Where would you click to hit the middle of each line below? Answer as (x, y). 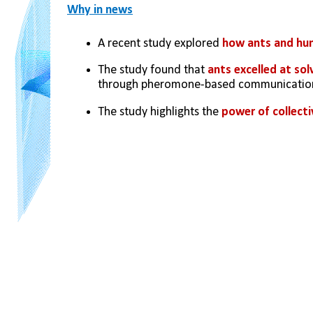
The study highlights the (160, 112)
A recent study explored (160, 44)
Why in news (100, 10)
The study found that (153, 71)
